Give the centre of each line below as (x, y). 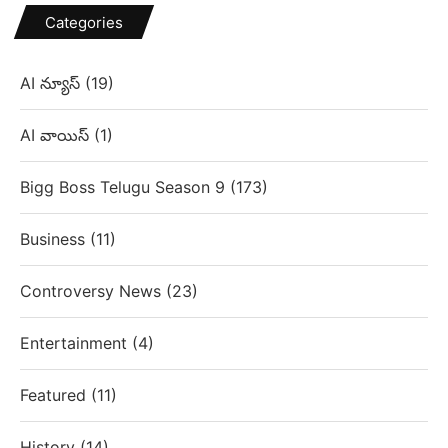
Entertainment (76, 343)
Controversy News (93, 291)
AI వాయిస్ (57, 135)
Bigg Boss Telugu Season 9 (125, 187)
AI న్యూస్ (52, 83)
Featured (55, 395)
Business (55, 239)
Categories (84, 23)
